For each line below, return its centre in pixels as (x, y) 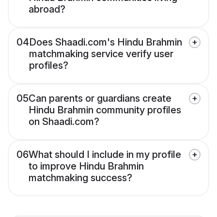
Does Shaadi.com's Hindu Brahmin (106, 42)
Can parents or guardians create (100, 99)
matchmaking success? (80, 178)
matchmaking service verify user (101, 54)
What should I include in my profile (105, 155)
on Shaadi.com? (64, 122)
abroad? (47, 9)
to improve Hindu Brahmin (86, 166)
